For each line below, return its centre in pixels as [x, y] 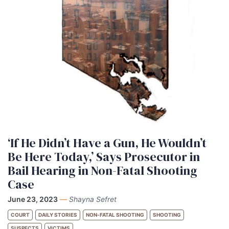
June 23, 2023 [33, 199]
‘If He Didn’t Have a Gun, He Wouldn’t [107, 143]
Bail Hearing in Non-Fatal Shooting [102, 170]
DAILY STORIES [58, 215]
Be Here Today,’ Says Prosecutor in [104, 157]
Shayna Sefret [93, 199]
